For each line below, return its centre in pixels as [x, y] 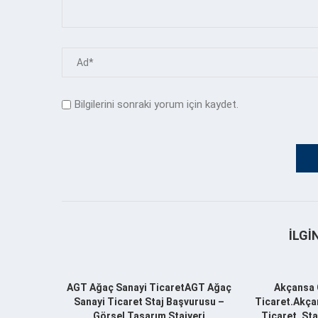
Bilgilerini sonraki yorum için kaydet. [157, 104]
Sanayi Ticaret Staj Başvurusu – [149, 301]
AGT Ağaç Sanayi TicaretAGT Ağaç [149, 287]
